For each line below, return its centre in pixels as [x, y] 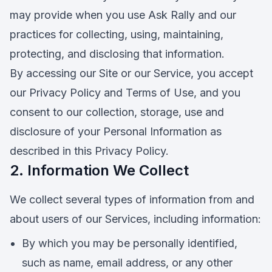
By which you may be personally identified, [130, 243]
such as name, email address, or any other [127, 263]
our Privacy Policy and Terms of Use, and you [125, 93]
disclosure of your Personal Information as [116, 131]
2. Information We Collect [99, 170]
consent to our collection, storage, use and [117, 112]
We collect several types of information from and [132, 199]
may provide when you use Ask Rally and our [123, 15]
